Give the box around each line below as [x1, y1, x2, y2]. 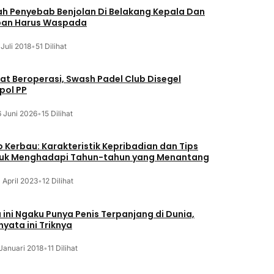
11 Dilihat [47, 243, 78, 253]
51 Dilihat [35, 41, 67, 51]
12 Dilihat [42, 176, 73, 186]
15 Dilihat [41, 108, 73, 118]
